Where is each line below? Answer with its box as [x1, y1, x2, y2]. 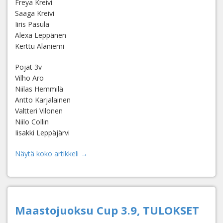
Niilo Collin [15, 117, 49, 126]
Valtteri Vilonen [15, 106, 63, 115]
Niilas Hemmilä [15, 84, 63, 94]
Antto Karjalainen [15, 95, 71, 105]
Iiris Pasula [15, 19, 49, 29]
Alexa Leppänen [15, 30, 66, 40]
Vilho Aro [15, 73, 44, 83]
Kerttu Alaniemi [15, 41, 64, 51]
